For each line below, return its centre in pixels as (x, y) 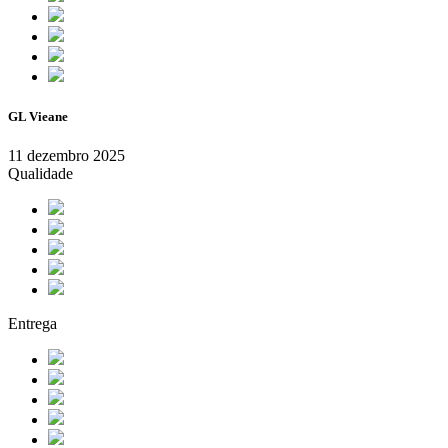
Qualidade (40, 173)
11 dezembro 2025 (66, 155)
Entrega (32, 323)
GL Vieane (38, 116)
